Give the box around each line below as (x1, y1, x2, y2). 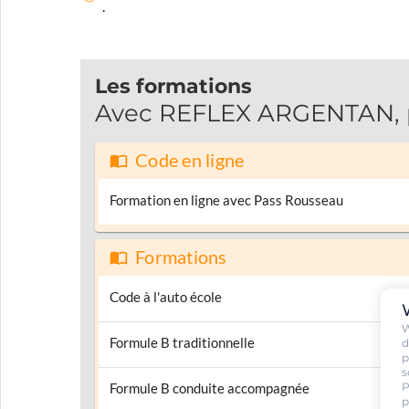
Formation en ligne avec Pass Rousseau (110, 193, 343, 209)
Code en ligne (135, 151, 245, 172)
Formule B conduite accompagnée (110, 381, 309, 397)
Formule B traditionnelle (110, 335, 255, 351)
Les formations (95, 74, 252, 100)
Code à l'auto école (110, 289, 222, 306)
